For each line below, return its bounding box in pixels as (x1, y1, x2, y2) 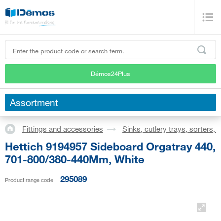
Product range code (5, 176, 53, 184)
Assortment (10, 96, 58, 108)
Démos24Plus (91, 69, 130, 77)
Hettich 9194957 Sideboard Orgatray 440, (5, 139, 216, 153)
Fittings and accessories (22, 124, 103, 134)
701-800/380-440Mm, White (5, 152, 145, 166)
